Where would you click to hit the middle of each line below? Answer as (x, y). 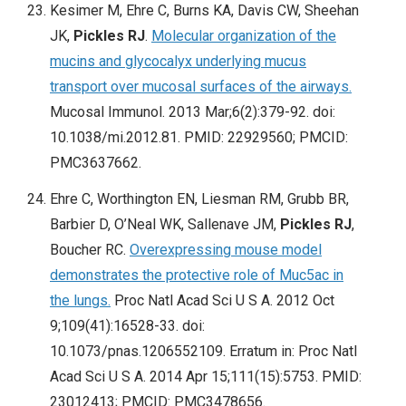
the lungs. (80, 301)
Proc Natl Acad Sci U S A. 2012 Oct (222, 301)
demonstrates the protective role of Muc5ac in (197, 275)
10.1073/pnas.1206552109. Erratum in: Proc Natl (203, 352)
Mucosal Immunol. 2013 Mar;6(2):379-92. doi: (193, 112)
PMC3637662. (96, 163)
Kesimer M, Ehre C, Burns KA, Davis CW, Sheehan (204, 11)
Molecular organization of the (244, 36)
